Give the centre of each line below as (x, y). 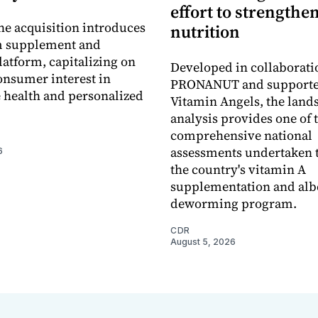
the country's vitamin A (238, 169)
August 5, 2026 (203, 241)
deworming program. (234, 203)
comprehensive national (241, 135)
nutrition (205, 31)
